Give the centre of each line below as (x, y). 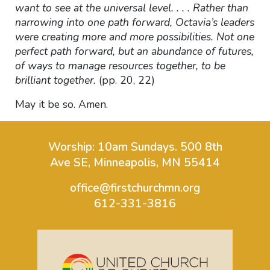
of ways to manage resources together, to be (120, 66)
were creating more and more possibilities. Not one (134, 37)
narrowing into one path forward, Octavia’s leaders (134, 22)
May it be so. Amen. (61, 104)
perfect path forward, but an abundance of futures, (134, 51)
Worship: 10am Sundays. (114, 147)
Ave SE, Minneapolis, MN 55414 (135, 163)
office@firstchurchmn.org (135, 188)
